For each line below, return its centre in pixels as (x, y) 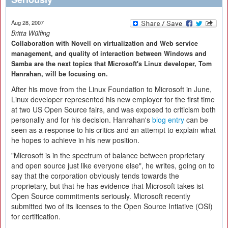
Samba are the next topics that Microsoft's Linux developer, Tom (111, 64)
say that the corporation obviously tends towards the (95, 176)
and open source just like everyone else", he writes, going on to (113, 165)
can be (196, 120)
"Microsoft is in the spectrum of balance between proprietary (108, 155)
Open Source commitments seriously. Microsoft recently (101, 196)
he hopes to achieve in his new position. (75, 140)
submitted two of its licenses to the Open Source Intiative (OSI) (112, 206)
